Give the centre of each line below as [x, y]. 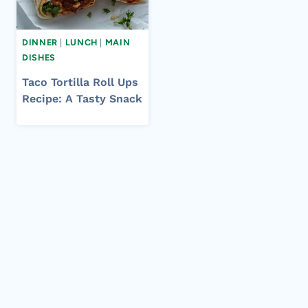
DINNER [40, 43]
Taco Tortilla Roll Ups [80, 82]
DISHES [39, 58]
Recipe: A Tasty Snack [82, 98]
